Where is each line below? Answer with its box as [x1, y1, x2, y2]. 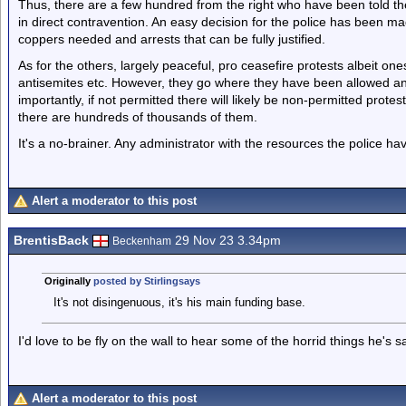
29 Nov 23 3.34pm [171, 233, 281, 247]
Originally [43, 275, 93, 286]
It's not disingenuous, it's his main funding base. [53, 295, 305, 309]
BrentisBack [14, 233, 89, 247]
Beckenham [112, 235, 171, 247]
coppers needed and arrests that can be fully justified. [18, 32, 325, 46]
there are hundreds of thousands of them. [18, 110, 257, 124]
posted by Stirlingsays [92, 275, 200, 286]
